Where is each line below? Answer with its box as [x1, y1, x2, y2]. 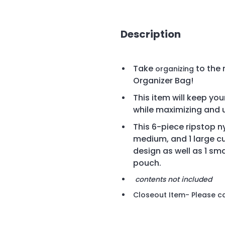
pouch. [133, 157, 163, 169]
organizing [155, 64, 196, 74]
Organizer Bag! [133, 75, 193, 87]
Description [121, 27, 181, 41]
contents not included [135, 174, 212, 185]
